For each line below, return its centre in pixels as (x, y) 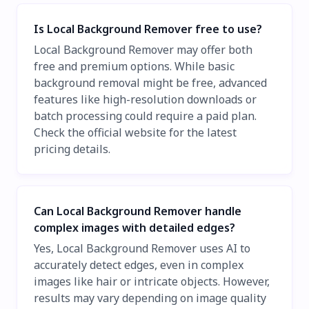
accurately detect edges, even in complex (139, 265)
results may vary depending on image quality (150, 298)
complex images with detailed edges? (134, 228)
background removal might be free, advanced (150, 83)
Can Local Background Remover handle (138, 211)
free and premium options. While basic (134, 67)
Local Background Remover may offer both (143, 50)
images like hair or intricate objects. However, (152, 281)
